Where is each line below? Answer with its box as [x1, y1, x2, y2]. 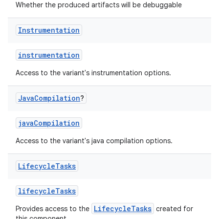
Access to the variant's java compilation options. [16, 136, 173, 145]
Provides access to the [16, 204, 91, 213]
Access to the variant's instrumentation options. [16, 68, 171, 77]
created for [154, 204, 193, 213]
